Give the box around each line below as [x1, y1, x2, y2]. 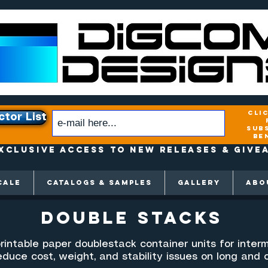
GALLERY [178, 178, 220, 187]
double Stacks [41, 207, 230, 229]
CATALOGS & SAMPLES [47, 178, 152, 187]
